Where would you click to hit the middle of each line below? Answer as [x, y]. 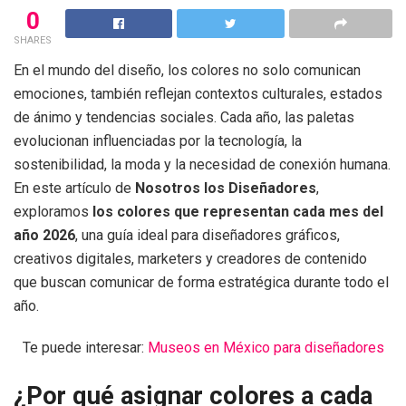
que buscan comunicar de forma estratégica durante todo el [201, 282]
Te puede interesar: [85, 347]
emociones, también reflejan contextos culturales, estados [198, 93]
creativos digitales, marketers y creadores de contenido [190, 258]
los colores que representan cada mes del [238, 211]
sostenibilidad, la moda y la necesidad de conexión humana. [202, 164]
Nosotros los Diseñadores [226, 188]
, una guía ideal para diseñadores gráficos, [208, 235]
